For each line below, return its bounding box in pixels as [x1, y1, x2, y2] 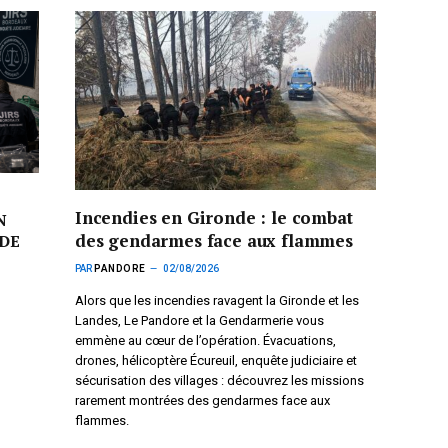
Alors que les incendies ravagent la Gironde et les [75, 292, 359, 308]
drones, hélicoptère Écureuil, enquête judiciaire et [75, 352, 357, 368]
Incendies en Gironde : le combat [75, 205, 353, 229]
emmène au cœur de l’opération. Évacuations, [75, 332, 336, 348]
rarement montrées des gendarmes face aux [75, 392, 330, 408]
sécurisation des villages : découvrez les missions [75, 372, 364, 388]
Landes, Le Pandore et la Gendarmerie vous [75, 312, 324, 328]
